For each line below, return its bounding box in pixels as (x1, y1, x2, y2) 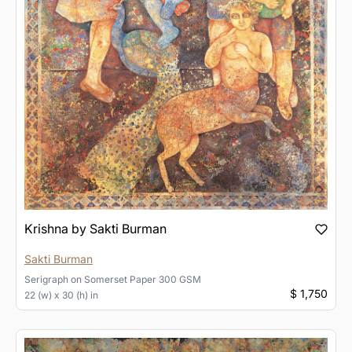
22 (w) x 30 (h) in (24, 288, 98, 301)
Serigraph (24, 273, 68, 285)
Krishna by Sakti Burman (24, 220, 167, 236)
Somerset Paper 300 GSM (84, 273, 201, 285)
